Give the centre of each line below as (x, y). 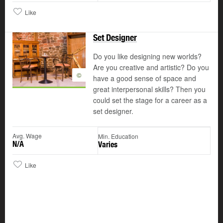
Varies (108, 145)
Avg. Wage (27, 136)
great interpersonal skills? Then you (149, 89)
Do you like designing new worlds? (147, 56)
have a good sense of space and (145, 78)
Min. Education (118, 136)
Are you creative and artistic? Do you (151, 67)
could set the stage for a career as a (150, 100)
